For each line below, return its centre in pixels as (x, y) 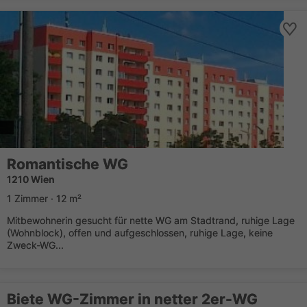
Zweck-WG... (35, 245)
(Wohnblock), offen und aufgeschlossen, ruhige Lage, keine (140, 233)
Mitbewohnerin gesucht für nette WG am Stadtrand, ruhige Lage (151, 220)
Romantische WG (67, 164)
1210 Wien (31, 179)
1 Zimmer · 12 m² (44, 198)
